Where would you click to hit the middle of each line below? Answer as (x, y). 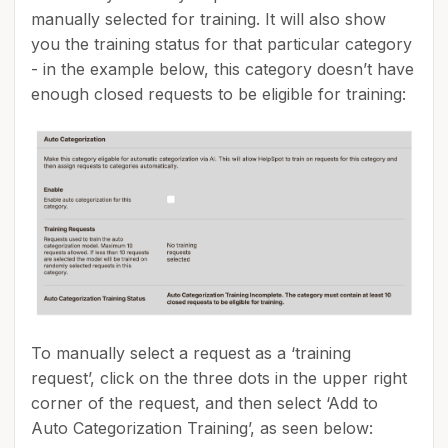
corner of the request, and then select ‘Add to (204, 403)
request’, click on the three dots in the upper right (219, 378)
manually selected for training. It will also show (208, 18)
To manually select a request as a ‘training (191, 353)
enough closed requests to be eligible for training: (218, 93)
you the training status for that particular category (221, 43)
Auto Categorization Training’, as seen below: (202, 428)
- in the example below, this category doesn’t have (222, 68)
